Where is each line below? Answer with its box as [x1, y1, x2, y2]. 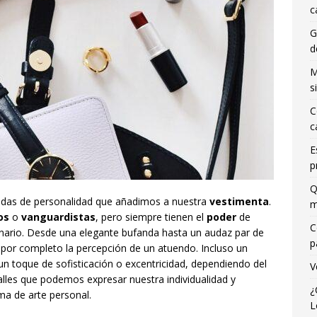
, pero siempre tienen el [96, 210, 207, 224]
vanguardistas [21, 210, 96, 224]
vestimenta [209, 195, 269, 209]
